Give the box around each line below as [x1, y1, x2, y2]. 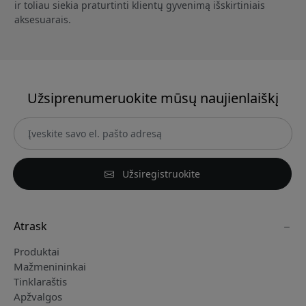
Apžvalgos [14, 290, 62, 304]
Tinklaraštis [14, 275, 67, 289]
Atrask [14, 219, 47, 234]
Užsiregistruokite [120, 167, 200, 181]
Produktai [14, 245, 59, 259]
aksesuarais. [14, 13, 71, 27]
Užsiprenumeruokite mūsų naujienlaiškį [27, 89, 279, 108]
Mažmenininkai [14, 260, 86, 274]
